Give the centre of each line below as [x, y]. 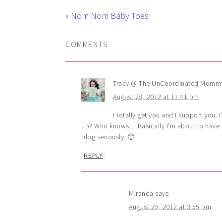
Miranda [141, 193]
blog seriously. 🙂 [108, 137]
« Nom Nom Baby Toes [107, 15]
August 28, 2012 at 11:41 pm [156, 96]
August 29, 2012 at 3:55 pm [170, 206]
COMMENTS [87, 44]
